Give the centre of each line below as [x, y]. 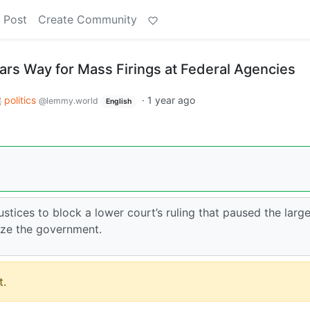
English [118, 101]
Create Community [88, 19]
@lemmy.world [69, 101]
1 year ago [171, 100]
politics [21, 100]
